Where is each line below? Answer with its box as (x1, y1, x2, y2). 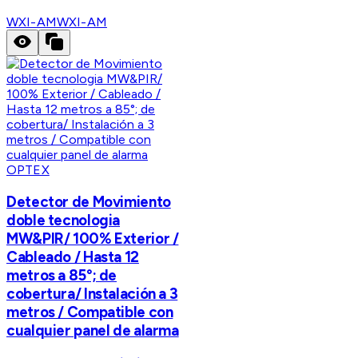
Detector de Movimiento (6, 192, 171, 211)
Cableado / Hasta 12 (6, 247, 139, 266)
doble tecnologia (6, 210, 121, 229)
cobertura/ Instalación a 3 (6, 284, 178, 303)
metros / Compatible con (6, 302, 173, 321)
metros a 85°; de (6, 265, 117, 284)
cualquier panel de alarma (6, 320, 179, 340)
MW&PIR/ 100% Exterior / (6, 229, 179, 248)
